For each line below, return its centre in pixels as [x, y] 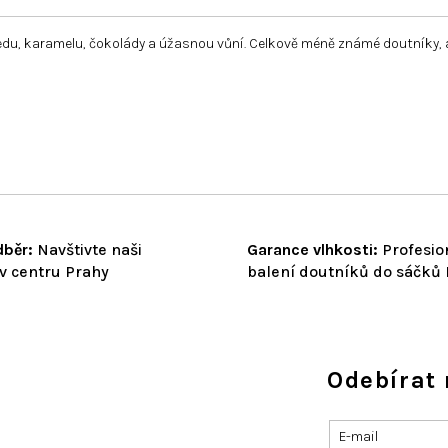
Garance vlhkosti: [312, 249]
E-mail [358, 437]
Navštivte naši [87, 249]
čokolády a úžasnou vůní [165, 43]
